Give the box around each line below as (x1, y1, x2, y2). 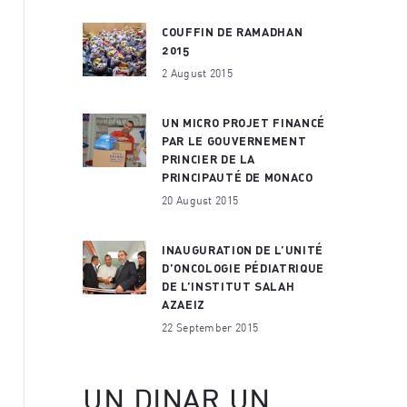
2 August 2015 (162, 65, 233, 79)
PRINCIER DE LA (162, 151, 256, 166)
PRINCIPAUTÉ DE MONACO (162, 169, 313, 184)
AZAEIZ (162, 296, 205, 312)
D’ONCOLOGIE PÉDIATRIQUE (162, 260, 324, 275)
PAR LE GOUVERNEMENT (162, 133, 307, 148)
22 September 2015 (162, 320, 259, 333)
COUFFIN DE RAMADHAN (162, 24, 303, 39)
